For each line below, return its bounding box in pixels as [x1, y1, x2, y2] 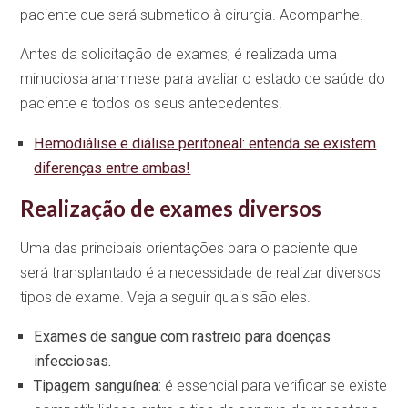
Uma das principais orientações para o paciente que [20, 240, 359, 258]
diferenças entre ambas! [34, 158, 191, 177]
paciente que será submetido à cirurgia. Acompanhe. [20, 6, 364, 25]
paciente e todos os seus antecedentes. [20, 95, 283, 113]
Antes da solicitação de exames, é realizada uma [20, 46, 338, 64]
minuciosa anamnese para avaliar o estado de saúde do [20, 70, 386, 88]
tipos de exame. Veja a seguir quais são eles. [20, 289, 311, 307]
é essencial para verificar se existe [161, 377, 388, 395]
